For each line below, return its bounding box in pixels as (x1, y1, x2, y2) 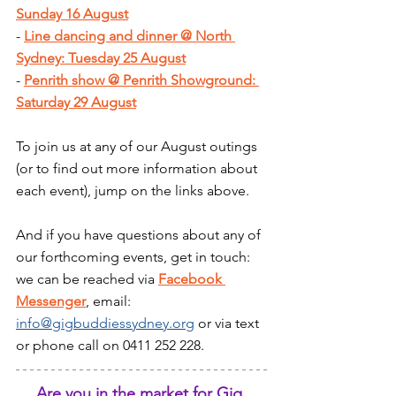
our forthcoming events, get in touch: (16, 248, 254, 266)
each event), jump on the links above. (16, 182, 249, 200)
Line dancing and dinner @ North (24, 27, 235, 45)
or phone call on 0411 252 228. (16, 337, 204, 354)
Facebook (158, 270, 225, 288)
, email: (86, 293, 134, 310)
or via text (194, 315, 263, 332)
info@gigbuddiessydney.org (16, 315, 194, 332)
